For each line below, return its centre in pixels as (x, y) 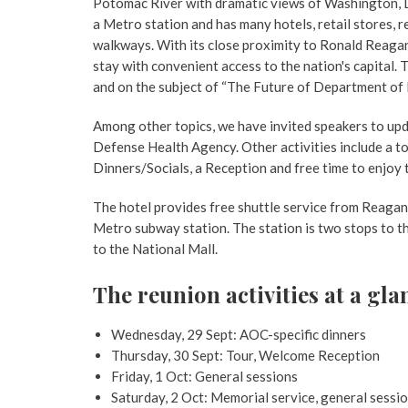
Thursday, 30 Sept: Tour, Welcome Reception (245, 355)
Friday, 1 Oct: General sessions (204, 376)
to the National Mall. (155, 249)
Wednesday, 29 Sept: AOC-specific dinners (239, 334)
